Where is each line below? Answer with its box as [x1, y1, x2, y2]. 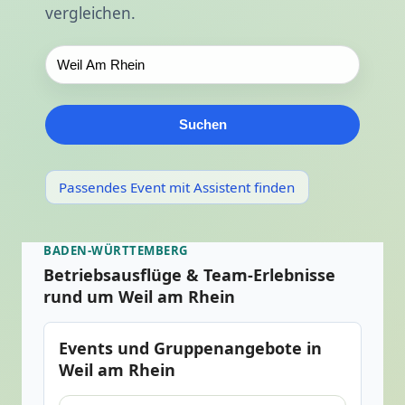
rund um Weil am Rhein [43, 285, 235, 307]
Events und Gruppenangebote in [59, 336, 322, 359]
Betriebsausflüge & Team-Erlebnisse [43, 263, 335, 286]
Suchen [178, 117, 227, 133]
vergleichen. [45, 3, 136, 24]
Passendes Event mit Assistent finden [59, 178, 296, 197]
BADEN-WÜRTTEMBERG [43, 242, 188, 259]
